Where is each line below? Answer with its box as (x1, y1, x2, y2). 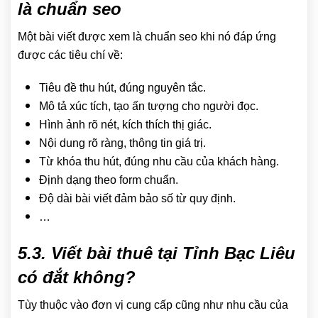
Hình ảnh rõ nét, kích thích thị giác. (39, 119, 212, 131)
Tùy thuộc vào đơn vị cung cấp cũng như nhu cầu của (18, 299, 288, 312)
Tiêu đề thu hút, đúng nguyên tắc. (39, 82, 206, 94)
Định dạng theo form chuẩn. (39, 174, 178, 187)
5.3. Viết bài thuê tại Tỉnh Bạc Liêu (18, 243, 295, 263)
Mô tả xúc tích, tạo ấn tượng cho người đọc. (39, 100, 258, 113)
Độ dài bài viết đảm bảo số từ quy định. (39, 192, 236, 205)
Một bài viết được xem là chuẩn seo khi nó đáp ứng (18, 31, 276, 43)
